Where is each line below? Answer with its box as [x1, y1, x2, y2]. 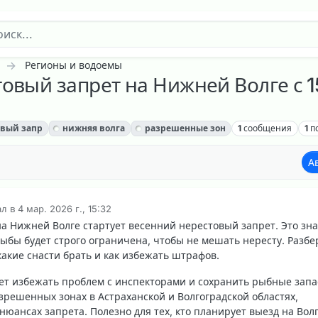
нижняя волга [62, 123, 125, 134]
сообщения [243, 123, 292, 134]
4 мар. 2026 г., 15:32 [18, 203, 111, 215]
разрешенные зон [144, 123, 226, 134]
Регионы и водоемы [25, 58, 122, 72]
